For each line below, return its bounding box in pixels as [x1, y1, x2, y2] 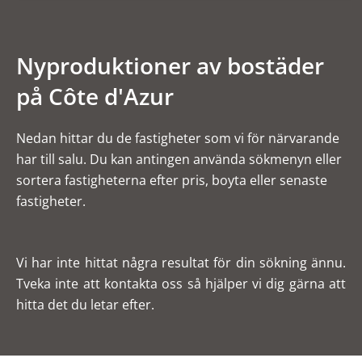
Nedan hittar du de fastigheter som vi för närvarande [16, 129, 339, 148]
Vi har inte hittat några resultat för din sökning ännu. [16, 254, 346, 272]
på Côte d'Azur [16, 81, 174, 112]
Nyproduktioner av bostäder [16, 50, 324, 82]
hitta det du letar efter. [16, 296, 154, 314]
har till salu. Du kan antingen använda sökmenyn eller [16, 150, 342, 169]
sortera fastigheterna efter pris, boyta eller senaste [16, 171, 327, 190]
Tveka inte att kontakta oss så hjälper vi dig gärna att [16, 275, 346, 293]
